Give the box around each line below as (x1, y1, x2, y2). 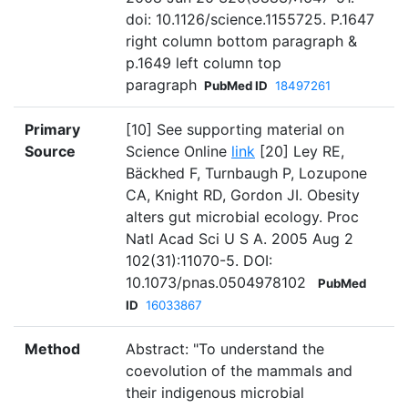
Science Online (126, 142, 231, 161)
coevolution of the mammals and (126, 362, 352, 381)
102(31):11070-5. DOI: (126, 251, 272, 270)
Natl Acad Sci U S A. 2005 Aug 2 (126, 229, 353, 249)
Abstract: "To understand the (126, 340, 324, 359)
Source (25, 142, 76, 161)
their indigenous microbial (126, 383, 304, 403)
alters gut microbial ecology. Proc (126, 208, 359, 227)
